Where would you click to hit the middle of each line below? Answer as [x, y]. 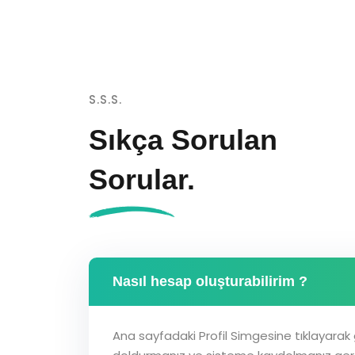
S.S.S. [105, 99]
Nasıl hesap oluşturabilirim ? [210, 281]
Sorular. [142, 179]
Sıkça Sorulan [183, 140]
